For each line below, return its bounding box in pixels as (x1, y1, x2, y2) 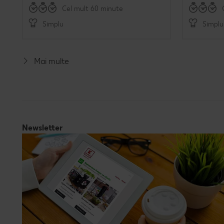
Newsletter (22, 123, 63, 132)
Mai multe (34, 56, 69, 66)
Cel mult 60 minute (61, 4, 123, 13)
